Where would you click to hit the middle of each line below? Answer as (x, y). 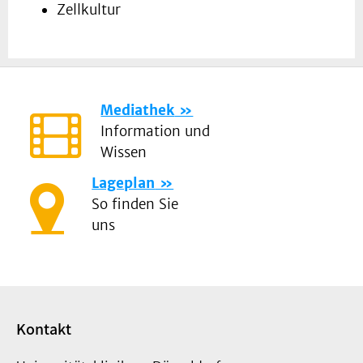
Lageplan (124, 184)
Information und (156, 132)
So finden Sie (135, 205)
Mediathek (138, 111)
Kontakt (44, 329)
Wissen (124, 153)
